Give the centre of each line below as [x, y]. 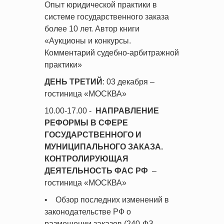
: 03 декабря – [128, 82]
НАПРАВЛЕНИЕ [127, 111]
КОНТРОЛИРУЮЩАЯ [86, 159]
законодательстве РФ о [88, 212]
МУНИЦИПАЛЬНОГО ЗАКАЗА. [104, 147]
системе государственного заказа [107, 17]
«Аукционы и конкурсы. [88, 41]
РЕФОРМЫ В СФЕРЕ [86, 123]
